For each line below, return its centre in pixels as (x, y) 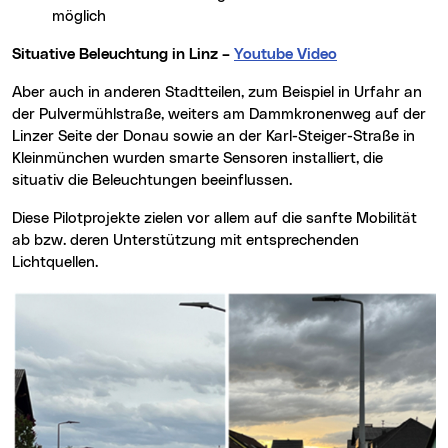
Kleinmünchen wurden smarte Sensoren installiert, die (197, 158)
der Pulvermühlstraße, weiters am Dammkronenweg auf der (219, 114)
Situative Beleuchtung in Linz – (125, 54)
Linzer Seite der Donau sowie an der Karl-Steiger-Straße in (213, 136)
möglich (79, 16)
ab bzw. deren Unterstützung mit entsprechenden (185, 240)
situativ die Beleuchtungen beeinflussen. (152, 180)
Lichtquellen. (55, 262)
